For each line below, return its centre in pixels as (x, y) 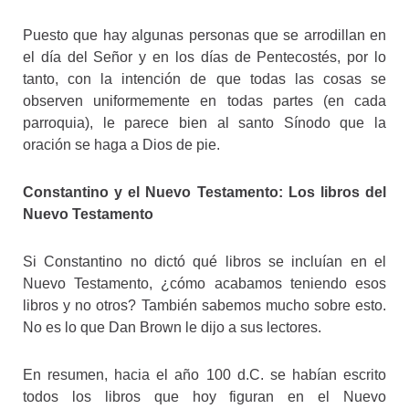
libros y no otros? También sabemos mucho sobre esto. (204, 305)
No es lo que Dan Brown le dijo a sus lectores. (172, 327)
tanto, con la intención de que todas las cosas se (204, 79)
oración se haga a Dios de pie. (121, 144)
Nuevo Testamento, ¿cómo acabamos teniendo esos (204, 283)
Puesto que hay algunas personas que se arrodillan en (204, 35)
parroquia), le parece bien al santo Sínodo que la (204, 122)
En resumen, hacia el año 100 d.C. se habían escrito (204, 374)
